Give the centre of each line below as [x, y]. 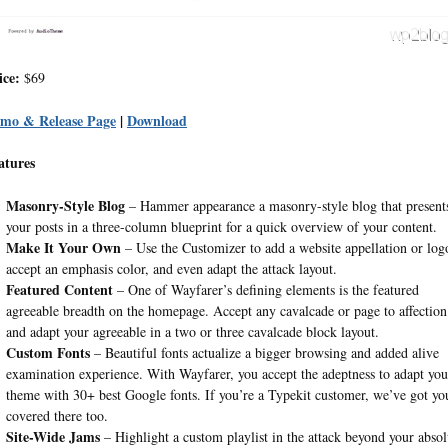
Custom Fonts [47, 352]
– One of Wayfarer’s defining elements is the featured [265, 289]
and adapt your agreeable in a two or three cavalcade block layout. [192, 331]
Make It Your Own [63, 247]
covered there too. [56, 415]
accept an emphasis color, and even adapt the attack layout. [171, 268]
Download [157, 120]
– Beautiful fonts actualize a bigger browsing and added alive [264, 352]
